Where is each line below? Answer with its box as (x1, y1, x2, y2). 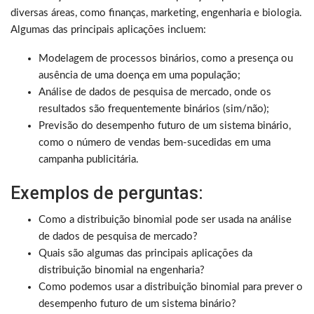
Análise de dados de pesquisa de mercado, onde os (39, 87, 271, 98)
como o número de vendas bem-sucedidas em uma (39, 137, 271, 149)
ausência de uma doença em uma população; (39, 70, 240, 81)
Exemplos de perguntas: (11, 183, 203, 204)
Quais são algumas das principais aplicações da (39, 248, 252, 259)
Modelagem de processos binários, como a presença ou (39, 53, 293, 64)
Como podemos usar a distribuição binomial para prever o (39, 282, 303, 293)
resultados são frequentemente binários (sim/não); (39, 104, 269, 115)
